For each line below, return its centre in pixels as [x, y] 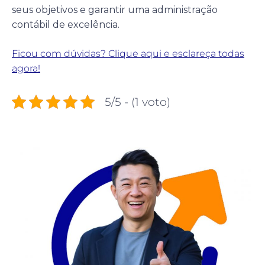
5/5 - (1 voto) [138, 101]
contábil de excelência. [66, 24]
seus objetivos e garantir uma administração [115, 9]
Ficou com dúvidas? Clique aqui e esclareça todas [128, 53]
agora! [26, 68]
